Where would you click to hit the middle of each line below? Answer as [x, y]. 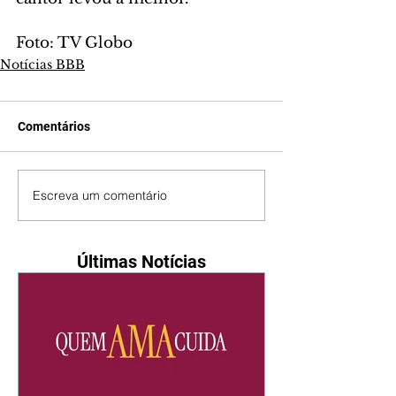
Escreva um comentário [100, 195]
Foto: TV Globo [74, 43]
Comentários [54, 127]
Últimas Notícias [141, 262]
